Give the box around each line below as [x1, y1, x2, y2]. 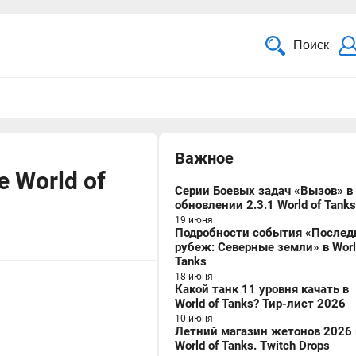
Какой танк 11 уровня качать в [175, 282, 349, 296]
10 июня [175, 313, 213, 324]
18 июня [175, 271, 213, 282]
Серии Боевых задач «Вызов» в [175, 184, 353, 198]
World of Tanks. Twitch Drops [175, 339, 330, 353]
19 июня [175, 215, 213, 226]
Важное [175, 149, 234, 168]
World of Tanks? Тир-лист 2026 [175, 296, 346, 311]
